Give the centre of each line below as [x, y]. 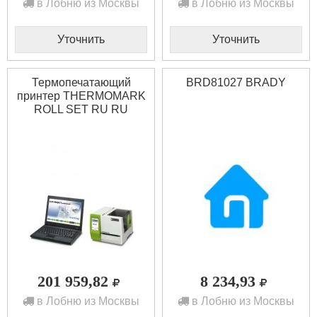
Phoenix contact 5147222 [81, 122]
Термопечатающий [81, 82]
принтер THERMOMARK [81, 96]
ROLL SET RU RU [81, 109]
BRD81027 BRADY [236, 82]
